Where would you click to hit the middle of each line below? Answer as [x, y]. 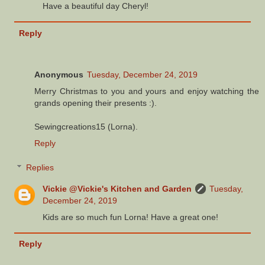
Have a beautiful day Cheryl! [96, 6]
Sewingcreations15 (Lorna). [86, 126]
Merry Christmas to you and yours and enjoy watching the [147, 91]
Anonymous [59, 74]
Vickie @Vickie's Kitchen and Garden [117, 189]
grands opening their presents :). [96, 103]
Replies [40, 168]
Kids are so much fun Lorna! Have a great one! [131, 217]
